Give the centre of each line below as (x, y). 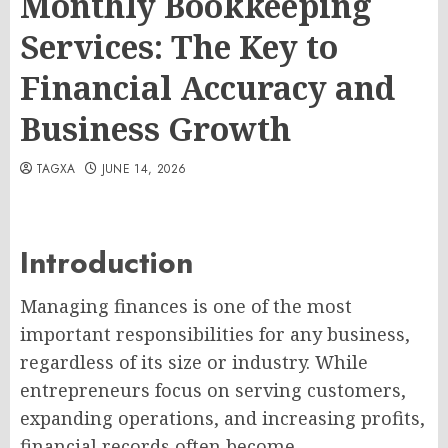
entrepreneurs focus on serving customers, (213, 390)
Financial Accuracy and (207, 87)
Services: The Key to (179, 46)
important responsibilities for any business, (215, 334)
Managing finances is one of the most (186, 306)
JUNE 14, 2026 (144, 169)
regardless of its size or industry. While (194, 362)
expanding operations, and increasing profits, (222, 418)
